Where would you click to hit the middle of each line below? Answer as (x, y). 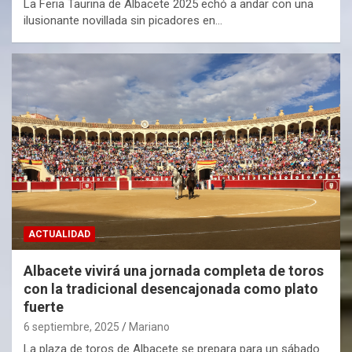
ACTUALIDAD (59, 235)
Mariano (149, 327)
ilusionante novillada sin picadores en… (123, 20)
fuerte (44, 307)
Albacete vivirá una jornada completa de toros (174, 271)
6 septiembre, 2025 (71, 327)
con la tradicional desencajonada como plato (171, 289)
